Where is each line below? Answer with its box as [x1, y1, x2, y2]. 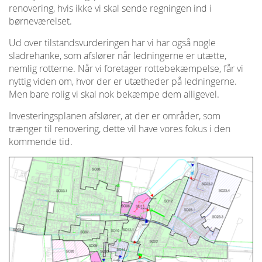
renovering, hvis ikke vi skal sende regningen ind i [9, 2, 212, 15]
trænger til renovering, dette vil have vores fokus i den [9, 122, 230, 135]
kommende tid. [9, 135, 73, 148]
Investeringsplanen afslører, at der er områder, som [9, 109, 220, 122]
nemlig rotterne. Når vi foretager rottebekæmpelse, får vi [9, 62, 243, 75]
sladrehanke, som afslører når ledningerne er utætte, [9, 49, 226, 62]
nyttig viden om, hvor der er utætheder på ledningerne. [9, 75, 237, 88]
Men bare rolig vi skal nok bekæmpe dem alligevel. [9, 88, 219, 101]
